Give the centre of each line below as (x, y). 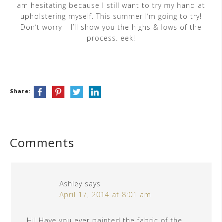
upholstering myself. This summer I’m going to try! (111, 16)
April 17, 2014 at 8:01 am (105, 195)
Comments (42, 143)
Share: (20, 91)
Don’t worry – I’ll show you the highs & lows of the (111, 27)
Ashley (71, 184)
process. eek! (111, 38)
